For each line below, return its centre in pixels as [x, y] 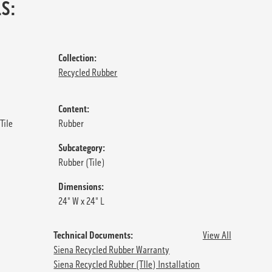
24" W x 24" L [82, 201]
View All [217, 235]
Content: [74, 109]
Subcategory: [82, 148]
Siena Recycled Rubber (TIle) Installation [127, 264]
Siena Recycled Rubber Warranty [112, 250]
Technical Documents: [93, 235]
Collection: [78, 58]
